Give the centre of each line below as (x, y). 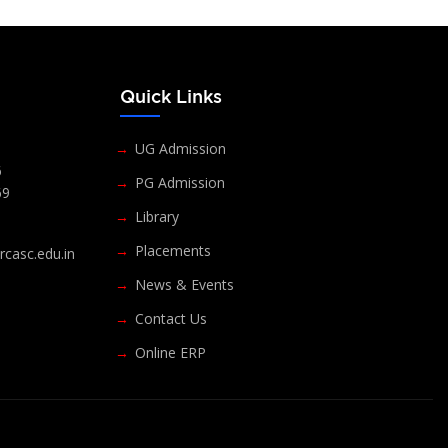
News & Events (184, 285)
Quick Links (171, 96)
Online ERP (170, 353)
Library (156, 217)
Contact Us (170, 319)
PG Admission (179, 183)
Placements (172, 251)
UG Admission (180, 149)
